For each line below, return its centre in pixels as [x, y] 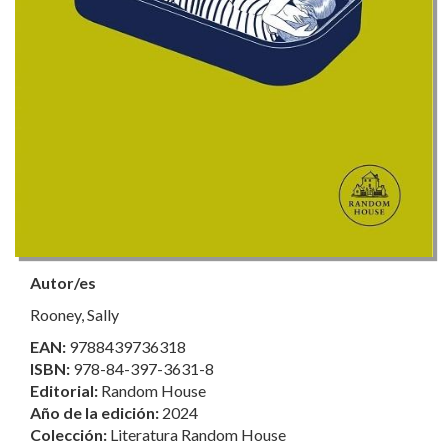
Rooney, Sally [74, 314]
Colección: [70, 434]
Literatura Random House [198, 434]
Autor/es [63, 282]
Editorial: [65, 390]
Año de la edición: [96, 412]
